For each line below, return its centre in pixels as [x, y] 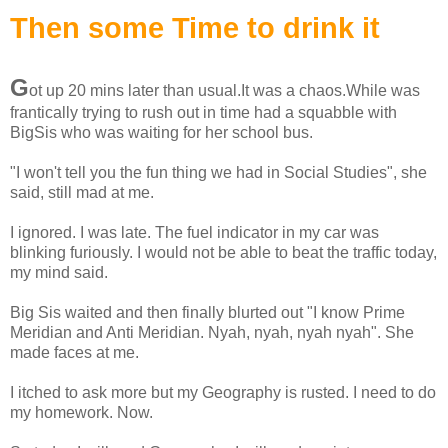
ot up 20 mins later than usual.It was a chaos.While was [224, 91]
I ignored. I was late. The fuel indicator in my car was [194, 233]
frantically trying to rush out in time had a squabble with [203, 113]
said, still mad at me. [82, 193]
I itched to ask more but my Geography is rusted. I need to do [223, 393]
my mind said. [59, 273]
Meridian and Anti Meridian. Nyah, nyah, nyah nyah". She [212, 333]
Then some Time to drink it [195, 28]
